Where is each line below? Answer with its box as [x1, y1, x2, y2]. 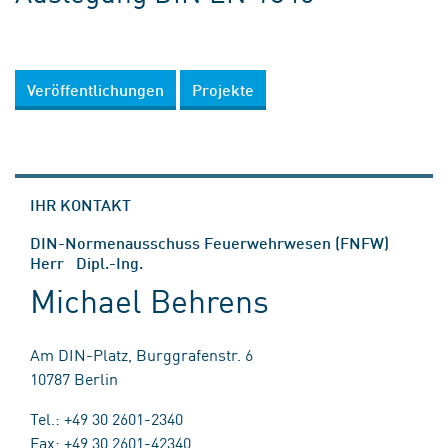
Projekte [192, 80, 254, 99]
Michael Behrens [30, 277, 270, 322]
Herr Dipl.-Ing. [30, 253, 143, 272]
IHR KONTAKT [30, 195, 131, 214]
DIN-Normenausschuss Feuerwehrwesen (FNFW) [30, 233, 389, 252]
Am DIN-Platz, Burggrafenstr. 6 [30, 343, 253, 365]
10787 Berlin [30, 367, 118, 389]
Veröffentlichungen [27, 80, 164, 99]
